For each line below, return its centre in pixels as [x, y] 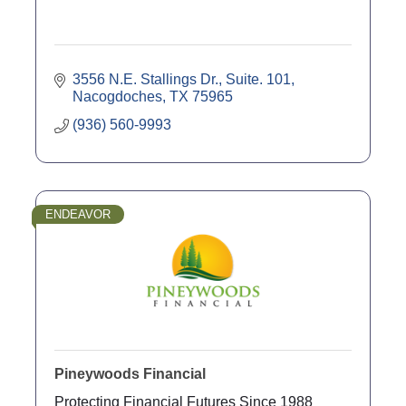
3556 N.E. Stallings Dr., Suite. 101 [182, 79]
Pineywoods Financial [130, 373]
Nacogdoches [117, 96]
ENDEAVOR [78, 214]
